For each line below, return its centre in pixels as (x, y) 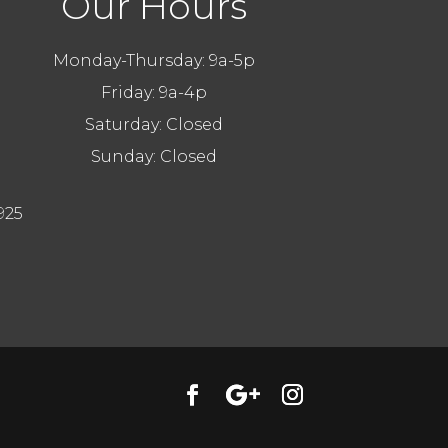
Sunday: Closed (154, 156)
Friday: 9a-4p (154, 92)
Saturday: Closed (154, 124)
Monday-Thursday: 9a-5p (154, 60)
